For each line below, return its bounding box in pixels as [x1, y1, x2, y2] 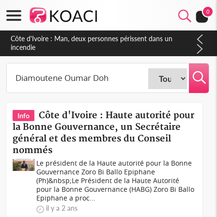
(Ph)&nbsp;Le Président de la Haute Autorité [36, 176, 180, 185]
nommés [13, 145, 53, 156]
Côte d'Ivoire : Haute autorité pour [39, 110, 195, 121]
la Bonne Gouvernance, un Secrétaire [13, 122, 181, 133]
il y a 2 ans [46, 204, 78, 212]
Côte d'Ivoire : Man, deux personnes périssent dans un [11, 34, 173, 43]
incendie [11, 43, 36, 51]
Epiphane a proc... [36, 193, 96, 202]
